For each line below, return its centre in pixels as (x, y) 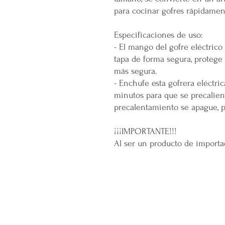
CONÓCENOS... (135, 184)
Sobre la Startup (129, 197)
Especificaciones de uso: (158, 35)
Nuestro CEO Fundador (141, 208)
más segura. (136, 71)
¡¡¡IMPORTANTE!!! (145, 131)
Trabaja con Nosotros (137, 219)
